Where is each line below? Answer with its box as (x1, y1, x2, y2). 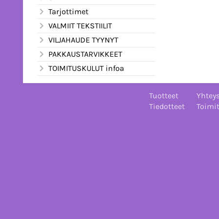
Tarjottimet (48, 6, 88, 16)
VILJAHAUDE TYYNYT (48, 35, 118, 44)
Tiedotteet (149, 101, 185, 111)
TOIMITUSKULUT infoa (48, 63, 124, 73)
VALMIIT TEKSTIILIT (48, 21, 112, 30)
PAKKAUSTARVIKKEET (48, 49, 122, 59)
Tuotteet (149, 90, 178, 100)
